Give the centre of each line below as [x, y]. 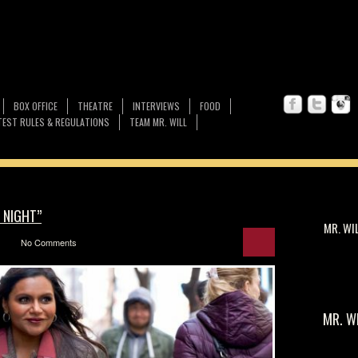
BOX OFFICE [36, 106]
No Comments [49, 242]
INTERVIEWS [156, 106]
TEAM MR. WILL [158, 122]
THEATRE [95, 106]
